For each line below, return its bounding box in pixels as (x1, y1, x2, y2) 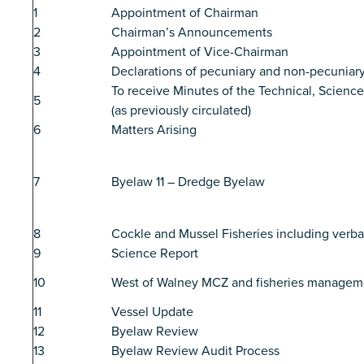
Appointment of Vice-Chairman (111, 44, 288, 61)
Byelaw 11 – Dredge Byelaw (111, 174, 265, 191)
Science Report (111, 245, 198, 262)
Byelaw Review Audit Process (111, 343, 279, 360)
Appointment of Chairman (111, 5, 258, 22)
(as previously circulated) (111, 102, 251, 119)
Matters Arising (111, 122, 197, 139)
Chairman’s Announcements (111, 24, 272, 41)
